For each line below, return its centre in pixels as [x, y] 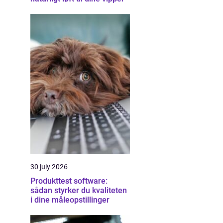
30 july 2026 [49, 167]
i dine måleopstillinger [70, 200]
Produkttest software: [69, 181]
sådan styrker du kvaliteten [79, 190]
